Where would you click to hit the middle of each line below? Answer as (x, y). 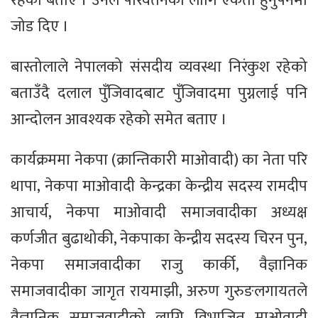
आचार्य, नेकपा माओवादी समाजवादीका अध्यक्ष (159, 213)
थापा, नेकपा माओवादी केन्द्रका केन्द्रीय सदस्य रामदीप (159, 187)
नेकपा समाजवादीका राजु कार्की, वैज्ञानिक (159, 265)
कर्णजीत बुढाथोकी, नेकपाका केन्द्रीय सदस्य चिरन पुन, (159, 239)
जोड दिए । (40, 27)
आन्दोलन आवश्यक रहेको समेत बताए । (119, 120)
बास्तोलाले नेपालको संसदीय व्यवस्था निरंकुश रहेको (159, 67)
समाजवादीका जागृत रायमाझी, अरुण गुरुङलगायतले (159, 292)
